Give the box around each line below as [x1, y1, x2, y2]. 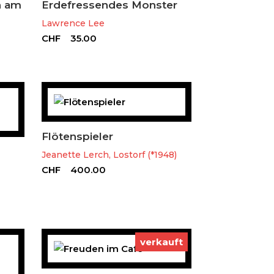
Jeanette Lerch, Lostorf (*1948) [41, 149, 177, 160]
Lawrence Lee [41, 17, 105, 29]
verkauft [140, 235, 183, 248]
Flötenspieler [41, 130, 113, 143]
